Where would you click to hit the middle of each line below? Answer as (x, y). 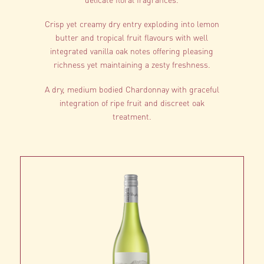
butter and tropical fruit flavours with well (132, 37)
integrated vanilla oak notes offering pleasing (132, 51)
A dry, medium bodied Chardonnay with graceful (132, 89)
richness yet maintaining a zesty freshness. (132, 65)
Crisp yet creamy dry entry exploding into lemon (132, 24)
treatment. (132, 116)
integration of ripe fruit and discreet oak (132, 102)
